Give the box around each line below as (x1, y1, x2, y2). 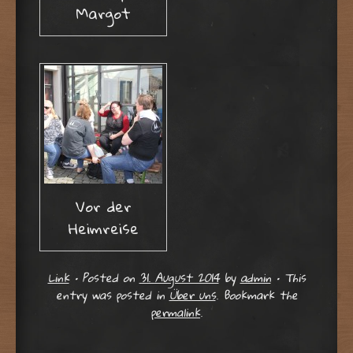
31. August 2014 (139, 266, 219, 289)
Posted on (81, 266, 139, 289)
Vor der (75, 191, 132, 220)
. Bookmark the (215, 284, 298, 307)
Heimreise (68, 214, 139, 242)
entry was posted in (55, 284, 169, 307)
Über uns (169, 284, 216, 307)
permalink (150, 301, 200, 324)
